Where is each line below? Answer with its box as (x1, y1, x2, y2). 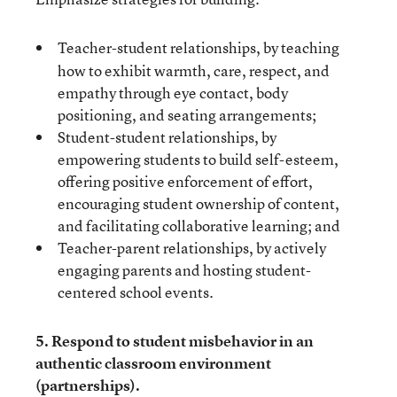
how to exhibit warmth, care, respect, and (58, 59, 330, 81)
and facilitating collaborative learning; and (58, 214, 340, 236)
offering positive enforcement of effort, (58, 170, 313, 191)
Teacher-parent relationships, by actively (58, 237, 326, 258)
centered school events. (58, 281, 214, 302)
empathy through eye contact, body (58, 82, 288, 103)
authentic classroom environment (35, 352, 271, 373)
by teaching (263, 36, 339, 58)
